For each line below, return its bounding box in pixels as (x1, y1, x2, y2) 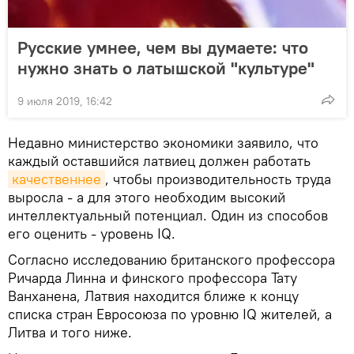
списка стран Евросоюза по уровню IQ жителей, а (8, 304, 332, 323)
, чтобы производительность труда (105, 169, 331, 188)
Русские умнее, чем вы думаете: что (17, 36, 308, 58)
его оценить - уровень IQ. (8, 224, 175, 243)
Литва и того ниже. (8, 322, 132, 341)
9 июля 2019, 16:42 (17, 93, 112, 108)
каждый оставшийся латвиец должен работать (8, 151, 311, 170)
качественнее (12, 169, 101, 188)
